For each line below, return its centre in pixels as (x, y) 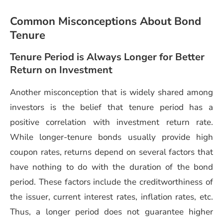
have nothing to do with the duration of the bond (111, 167)
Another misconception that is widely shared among (111, 92)
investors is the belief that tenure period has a (111, 107)
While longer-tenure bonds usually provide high (111, 137)
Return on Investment (61, 70)
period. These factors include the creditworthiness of (111, 182)
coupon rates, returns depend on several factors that (111, 152)
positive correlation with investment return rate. (111, 122)
